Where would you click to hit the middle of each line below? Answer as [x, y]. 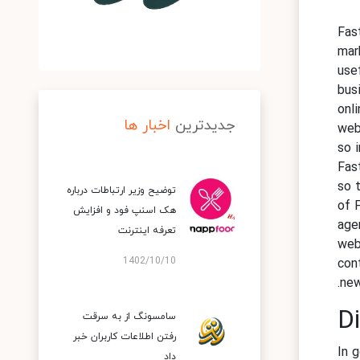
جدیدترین [205, 126]
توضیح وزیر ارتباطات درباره [121, 190]
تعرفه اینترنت [147, 231]
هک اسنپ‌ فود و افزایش [125, 211]
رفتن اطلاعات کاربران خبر [125, 337]
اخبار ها [147, 126]
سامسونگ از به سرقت [129, 317]
